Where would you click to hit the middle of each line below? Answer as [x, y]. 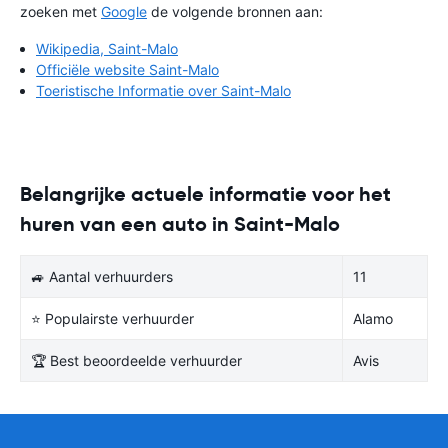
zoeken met [60, 11]
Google [124, 11]
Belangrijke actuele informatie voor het [205, 193]
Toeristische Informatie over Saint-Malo [163, 90]
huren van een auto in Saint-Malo [180, 223]
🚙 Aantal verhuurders [102, 276]
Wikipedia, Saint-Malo [107, 48]
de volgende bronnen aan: [235, 11]
